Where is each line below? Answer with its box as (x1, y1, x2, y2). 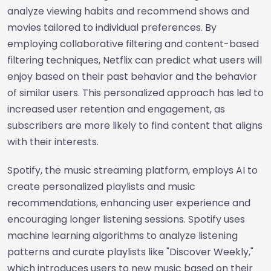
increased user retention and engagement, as (7, 102, 225, 116)
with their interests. (7, 135, 99, 149)
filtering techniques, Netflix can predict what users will (7, 53, 262, 67)
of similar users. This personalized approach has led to (7, 86, 264, 100)
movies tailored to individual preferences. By (7, 21, 217, 34)
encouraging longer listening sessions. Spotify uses (7, 212, 245, 226)
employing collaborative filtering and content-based (7, 37, 259, 51)
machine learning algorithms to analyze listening (7, 229, 238, 243)
